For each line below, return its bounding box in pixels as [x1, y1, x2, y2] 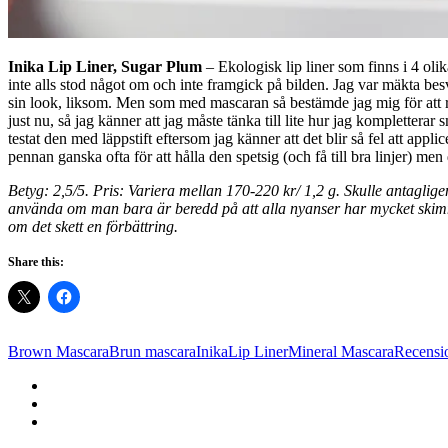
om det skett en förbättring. [8, 217, 182, 235]
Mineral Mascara [288, 342, 394, 360]
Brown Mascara [8, 342, 109, 360]
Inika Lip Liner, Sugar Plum [8, 57, 202, 75]
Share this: [8, 254, 64, 269]
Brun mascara [109, 342, 196, 360]
